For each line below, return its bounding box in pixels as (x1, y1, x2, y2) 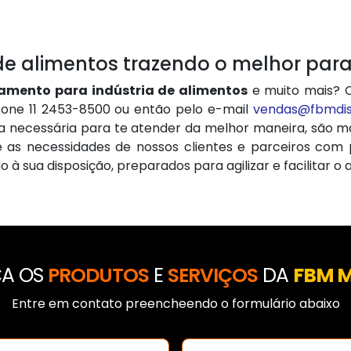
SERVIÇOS (168, 261, 258, 289)
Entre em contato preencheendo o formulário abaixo (11, 294, 340, 313)
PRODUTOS (48, 261, 149, 289)
